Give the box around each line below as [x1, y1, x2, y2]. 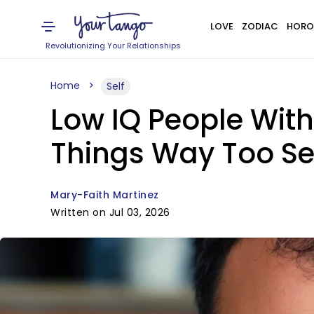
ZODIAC [241, 20, 278, 33]
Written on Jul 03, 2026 [50, 205, 170, 219]
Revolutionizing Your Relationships [46, 40, 182, 51]
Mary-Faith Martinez [50, 188, 159, 202]
